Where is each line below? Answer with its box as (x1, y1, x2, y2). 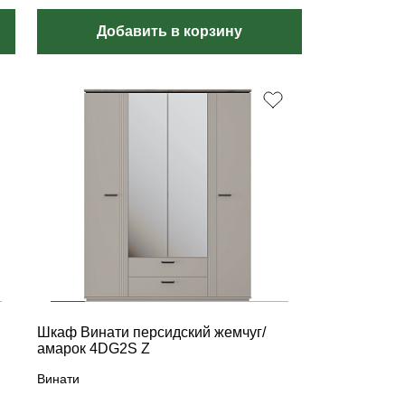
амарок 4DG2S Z (37, 341, 151, 356)
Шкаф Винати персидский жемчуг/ (37, 325, 267, 340)
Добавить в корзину (97, 24, 243, 39)
